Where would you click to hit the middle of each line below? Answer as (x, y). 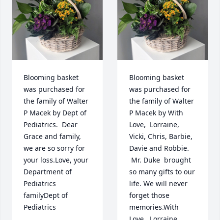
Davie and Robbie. (159, 148)
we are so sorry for (54, 148)
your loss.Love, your (56, 160)
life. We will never (158, 184)
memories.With (154, 207)
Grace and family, (52, 137)
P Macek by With (156, 113)
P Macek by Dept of (55, 113)
